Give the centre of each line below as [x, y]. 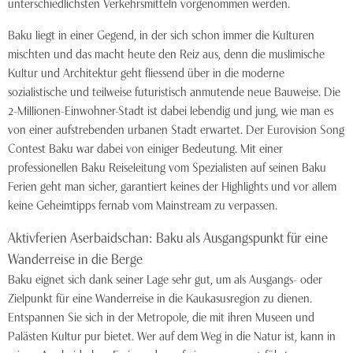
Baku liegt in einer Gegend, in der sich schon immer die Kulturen [161, 33]
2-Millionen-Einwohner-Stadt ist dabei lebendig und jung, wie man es [171, 109]
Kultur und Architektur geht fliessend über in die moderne [146, 71]
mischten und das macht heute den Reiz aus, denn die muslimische [166, 52]
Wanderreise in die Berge [75, 257]
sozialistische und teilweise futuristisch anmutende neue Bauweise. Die [174, 90]
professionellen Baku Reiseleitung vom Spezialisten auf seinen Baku [167, 166]
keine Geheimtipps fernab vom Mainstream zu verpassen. [143, 204]
